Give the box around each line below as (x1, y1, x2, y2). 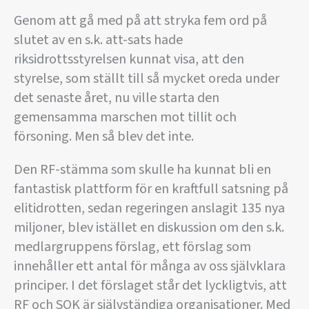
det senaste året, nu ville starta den (14, 88, 219, 108)
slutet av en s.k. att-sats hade (14, 30, 183, 50)
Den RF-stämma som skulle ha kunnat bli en (14, 160, 271, 179)
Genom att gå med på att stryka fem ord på (14, 11, 267, 30)
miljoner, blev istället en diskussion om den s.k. (14, 218, 284, 237)
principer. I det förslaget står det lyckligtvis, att (14, 276, 287, 295)
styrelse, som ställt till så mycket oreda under (14, 69, 279, 88)
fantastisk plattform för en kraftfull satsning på (14, 179, 288, 199)
